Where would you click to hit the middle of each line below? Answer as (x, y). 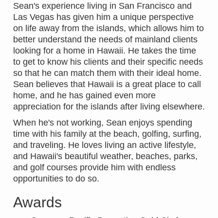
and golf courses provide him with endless (94, 168)
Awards (37, 202)
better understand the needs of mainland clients (105, 40)
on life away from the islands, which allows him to (109, 28)
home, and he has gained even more (84, 96)
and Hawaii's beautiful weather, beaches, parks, (105, 156)
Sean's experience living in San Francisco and (102, 6)
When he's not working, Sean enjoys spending (103, 123)
